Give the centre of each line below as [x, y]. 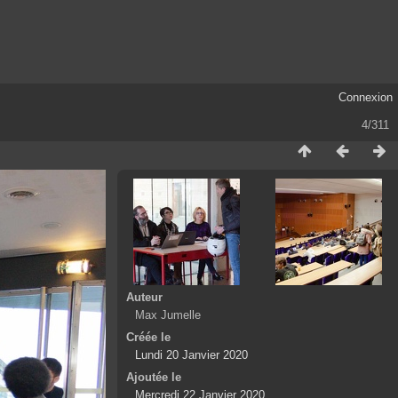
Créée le [149, 337]
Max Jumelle [168, 314]
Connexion [365, 97]
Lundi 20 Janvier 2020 [192, 354]
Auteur [145, 297]
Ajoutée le [154, 377]
